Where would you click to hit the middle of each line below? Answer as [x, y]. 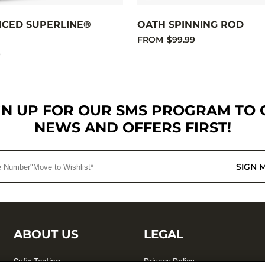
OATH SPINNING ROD [190, 25]
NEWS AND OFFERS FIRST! [132, 127]
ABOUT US [46, 234]
